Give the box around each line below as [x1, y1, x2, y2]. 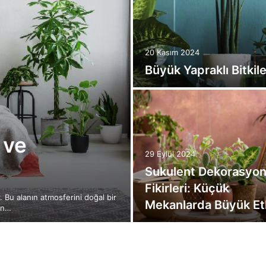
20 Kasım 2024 [145, 47, 199, 57]
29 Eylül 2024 [145, 149, 195, 159]
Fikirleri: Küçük [145, 181, 229, 195]
